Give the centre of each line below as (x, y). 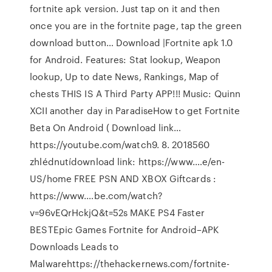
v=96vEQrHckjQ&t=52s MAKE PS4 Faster (117, 212)
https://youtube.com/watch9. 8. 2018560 (120, 144)
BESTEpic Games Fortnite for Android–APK (124, 229)
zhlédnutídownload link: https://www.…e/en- (127, 161)
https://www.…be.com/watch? (96, 195)
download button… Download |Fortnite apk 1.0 (131, 42)
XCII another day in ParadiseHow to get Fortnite (135, 110)
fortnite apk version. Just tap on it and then (125, 8)
